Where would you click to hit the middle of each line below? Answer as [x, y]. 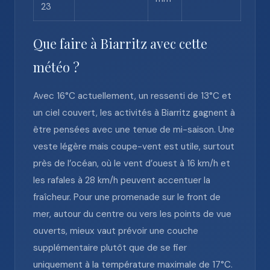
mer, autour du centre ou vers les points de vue [132, 214]
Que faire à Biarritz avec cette [120, 43]
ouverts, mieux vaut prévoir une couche [116, 231]
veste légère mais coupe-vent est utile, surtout [134, 146]
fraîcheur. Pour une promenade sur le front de [127, 197]
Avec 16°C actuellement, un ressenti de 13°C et [132, 96]
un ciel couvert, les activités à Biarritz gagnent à [134, 113]
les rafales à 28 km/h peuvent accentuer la [122, 180]
